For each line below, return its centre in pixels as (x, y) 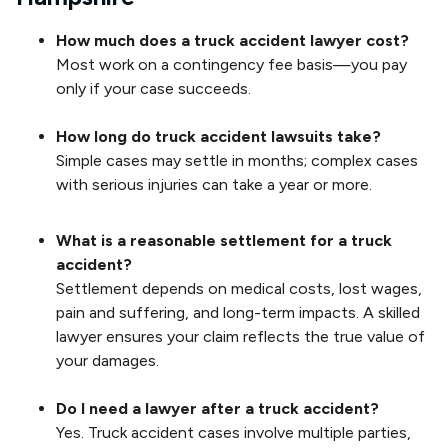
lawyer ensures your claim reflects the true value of (240, 336)
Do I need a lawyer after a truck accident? (217, 408)
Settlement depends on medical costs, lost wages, (239, 288)
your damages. (107, 360)
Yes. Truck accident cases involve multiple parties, (233, 432)
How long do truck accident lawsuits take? (218, 136)
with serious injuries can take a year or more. (214, 184)
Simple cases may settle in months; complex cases (237, 160)
